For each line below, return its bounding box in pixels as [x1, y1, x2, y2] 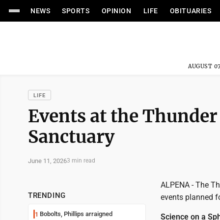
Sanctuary [28, 126, 114, 148]
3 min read [67, 157, 95, 164]
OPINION [101, 7, 132, 15]
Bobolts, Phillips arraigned [40, 210, 112, 218]
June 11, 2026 [28, 157, 67, 165]
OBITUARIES [169, 7, 212, 15]
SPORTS [62, 7, 90, 15]
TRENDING [28, 191, 66, 200]
